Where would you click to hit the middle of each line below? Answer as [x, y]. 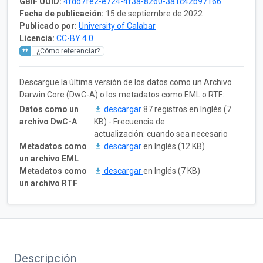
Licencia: [37, 38]
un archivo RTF [48, 183]
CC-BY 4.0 [75, 38]
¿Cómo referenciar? [68, 51]
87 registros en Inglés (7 [187, 109]
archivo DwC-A [48, 121]
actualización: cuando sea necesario [161, 134]
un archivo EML [49, 158]
